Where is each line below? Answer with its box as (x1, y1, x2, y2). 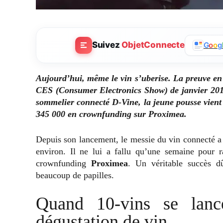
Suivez (92, 40, 122, 50)
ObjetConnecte (121, 40, 185, 50)
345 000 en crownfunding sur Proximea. (36, 109, 189, 119)
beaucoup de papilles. (36, 170, 114, 180)
